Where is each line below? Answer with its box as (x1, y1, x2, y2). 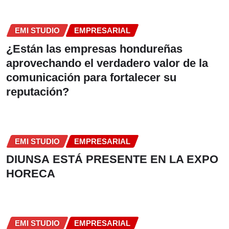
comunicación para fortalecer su (6, 71, 176, 84)
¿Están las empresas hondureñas (6, 42, 182, 55)
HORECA (6, 167, 55, 180)
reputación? (6, 85, 69, 98)
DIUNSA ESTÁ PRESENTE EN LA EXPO (6, 153, 218, 166)
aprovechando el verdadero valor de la (6, 56, 208, 70)
